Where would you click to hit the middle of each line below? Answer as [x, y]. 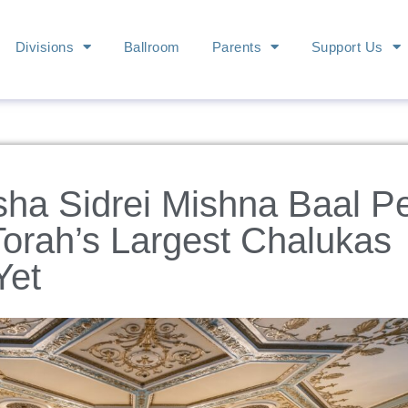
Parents [237, 46]
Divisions [45, 46]
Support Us [347, 46]
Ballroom [152, 46]
